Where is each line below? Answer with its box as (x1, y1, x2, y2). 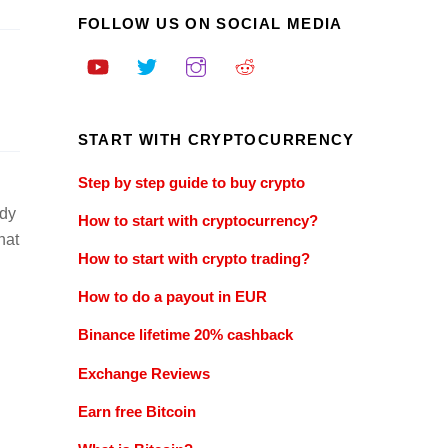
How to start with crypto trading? (77, 250, 310, 268)
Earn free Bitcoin (77, 402, 196, 420)
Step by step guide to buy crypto (77, 173, 305, 191)
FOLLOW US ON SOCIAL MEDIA (77, 14, 343, 32)
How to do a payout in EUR (77, 288, 267, 306)
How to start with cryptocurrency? (77, 211, 318, 229)
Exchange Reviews (77, 364, 210, 382)
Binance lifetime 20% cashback (77, 326, 293, 344)
